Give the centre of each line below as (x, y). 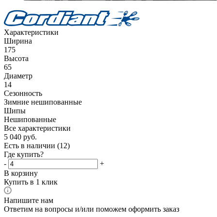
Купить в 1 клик (31, 182)
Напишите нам (29, 201)
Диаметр (18, 76)
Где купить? (24, 155)
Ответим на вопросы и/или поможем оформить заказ (92, 209)
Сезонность (23, 93)
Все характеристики (37, 128)
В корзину (21, 173)
